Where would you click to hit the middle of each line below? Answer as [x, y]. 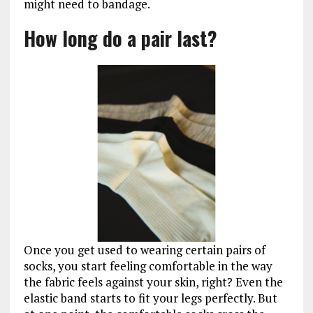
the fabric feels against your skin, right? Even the [153, 282]
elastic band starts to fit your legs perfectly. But [150, 298]
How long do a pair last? [120, 38]
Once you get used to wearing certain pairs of [144, 250]
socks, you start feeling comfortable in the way [148, 266]
